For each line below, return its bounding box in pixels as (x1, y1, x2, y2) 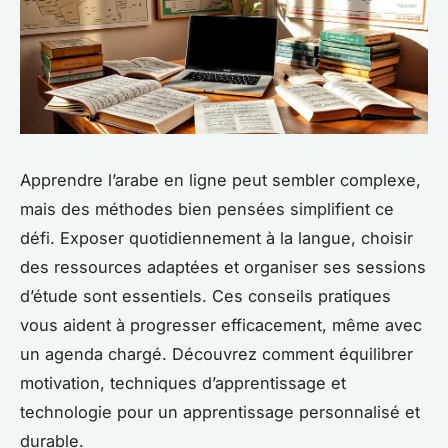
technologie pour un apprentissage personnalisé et (20, 401, 420, 422)
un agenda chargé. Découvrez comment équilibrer (20, 343, 413, 364)
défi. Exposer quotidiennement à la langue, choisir (20, 227, 413, 248)
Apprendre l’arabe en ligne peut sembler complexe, (20, 169, 421, 190)
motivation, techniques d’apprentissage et (20, 372, 346, 393)
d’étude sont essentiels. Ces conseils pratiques (20, 285, 391, 306)
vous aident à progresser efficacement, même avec (20, 314, 422, 335)
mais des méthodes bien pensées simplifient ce (20, 198, 394, 219)
